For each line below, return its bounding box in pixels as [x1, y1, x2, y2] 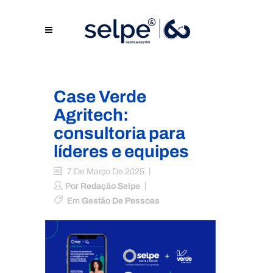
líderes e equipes [54, 142, 189, 161]
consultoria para [54, 124, 185, 143]
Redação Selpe [80, 182, 140, 191]
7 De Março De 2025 [65, 167, 144, 176]
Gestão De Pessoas [82, 196, 160, 205]
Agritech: [54, 105, 129, 124]
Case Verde [54, 87, 146, 106]
